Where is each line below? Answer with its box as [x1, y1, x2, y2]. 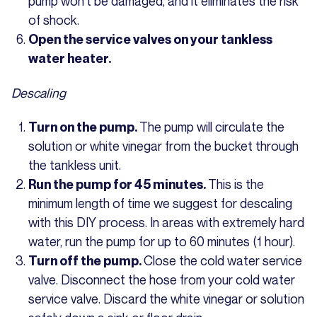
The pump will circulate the [139, 118, 284, 134]
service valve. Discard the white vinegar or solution [28, 290, 304, 306]
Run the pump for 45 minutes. [28, 176, 208, 192]
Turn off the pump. [28, 253, 144, 268]
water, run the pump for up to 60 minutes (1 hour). [28, 233, 295, 249]
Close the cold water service [144, 252, 302, 268]
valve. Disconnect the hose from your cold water [28, 271, 295, 287]
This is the [208, 175, 264, 192]
